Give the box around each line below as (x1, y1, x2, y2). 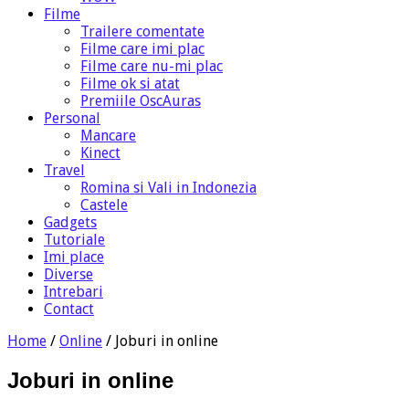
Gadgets (44, 213, 97, 231)
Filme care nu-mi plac (80, 57, 223, 75)
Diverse (44, 265, 93, 283)
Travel (44, 161, 85, 179)
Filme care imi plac (80, 39, 204, 58)
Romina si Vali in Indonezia (80, 178, 257, 196)
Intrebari (44, 282, 103, 300)
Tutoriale (44, 230, 105, 248)
